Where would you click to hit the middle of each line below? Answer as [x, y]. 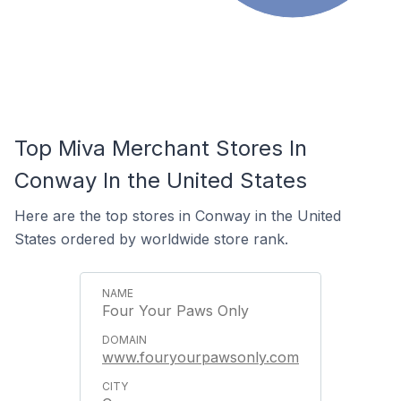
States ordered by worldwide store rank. [151, 239]
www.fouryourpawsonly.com [200, 357]
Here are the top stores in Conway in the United [178, 216]
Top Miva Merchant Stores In [161, 148]
